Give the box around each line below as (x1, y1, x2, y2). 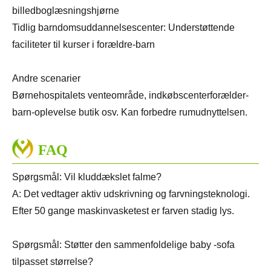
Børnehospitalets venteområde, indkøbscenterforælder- (12, 90, 249, 101)
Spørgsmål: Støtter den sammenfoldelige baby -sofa (12, 240, 235, 250)
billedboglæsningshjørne (12, 5, 119, 16)
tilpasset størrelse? (12, 256, 93, 267)
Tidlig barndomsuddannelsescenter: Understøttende (12, 22, 235, 33)
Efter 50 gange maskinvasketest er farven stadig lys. (12, 206, 234, 217)
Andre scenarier (12, 73, 80, 84)
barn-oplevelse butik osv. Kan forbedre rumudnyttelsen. (12, 107, 247, 118)
